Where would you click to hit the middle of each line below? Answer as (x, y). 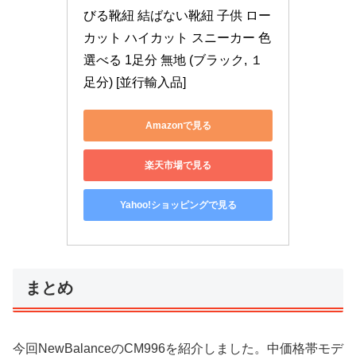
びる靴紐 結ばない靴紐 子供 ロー (177, 16)
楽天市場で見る (178, 165)
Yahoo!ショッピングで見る (178, 205)
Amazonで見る (178, 125)
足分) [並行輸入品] (135, 83)
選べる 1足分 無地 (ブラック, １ (173, 60)
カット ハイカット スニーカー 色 (177, 38)
